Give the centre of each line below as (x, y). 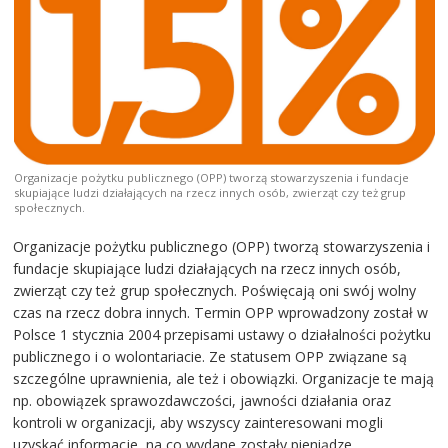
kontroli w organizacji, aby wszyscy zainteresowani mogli (198, 422)
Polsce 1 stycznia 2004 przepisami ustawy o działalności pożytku (222, 334)
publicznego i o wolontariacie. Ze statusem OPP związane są (210, 356)
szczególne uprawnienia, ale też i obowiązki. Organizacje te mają (224, 378)
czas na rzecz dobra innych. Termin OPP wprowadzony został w (221, 312)
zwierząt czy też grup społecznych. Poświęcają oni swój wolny (215, 290)
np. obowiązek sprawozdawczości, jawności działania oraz (202, 400)
